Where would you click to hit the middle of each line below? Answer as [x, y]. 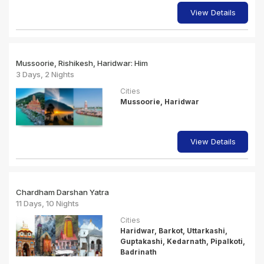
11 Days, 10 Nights [47, 203]
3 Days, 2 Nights [45, 74]
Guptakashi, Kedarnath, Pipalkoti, [182, 241]
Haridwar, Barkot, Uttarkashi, [174, 231]
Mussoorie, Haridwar [159, 102]
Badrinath [138, 252]
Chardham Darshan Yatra [62, 192]
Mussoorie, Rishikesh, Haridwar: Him [82, 63]
